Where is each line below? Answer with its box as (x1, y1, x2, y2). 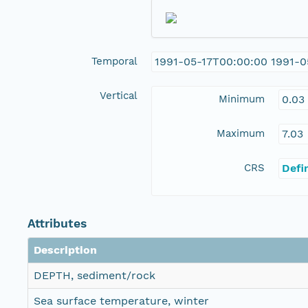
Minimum (219, 93, 265, 106)
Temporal (91, 55, 137, 68)
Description (34, 243, 97, 257)
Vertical (100, 89, 137, 102)
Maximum (217, 127, 265, 140)
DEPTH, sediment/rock (34, 269, 155, 283)
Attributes (27, 217, 87, 231)
